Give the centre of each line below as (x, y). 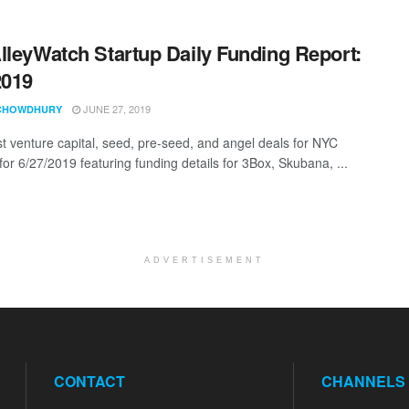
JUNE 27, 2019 (115, 108)
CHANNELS (363, 381)
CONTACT (89, 381)
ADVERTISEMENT (204, 260)
